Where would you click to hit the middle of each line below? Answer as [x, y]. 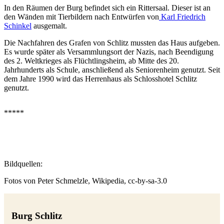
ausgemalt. [49, 26]
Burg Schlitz [37, 216]
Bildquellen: [23, 164]
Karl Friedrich [182, 17]
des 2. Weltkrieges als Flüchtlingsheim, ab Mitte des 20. [91, 61]
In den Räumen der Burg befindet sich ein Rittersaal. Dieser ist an [107, 8]
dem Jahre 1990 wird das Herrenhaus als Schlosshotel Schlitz [100, 79]
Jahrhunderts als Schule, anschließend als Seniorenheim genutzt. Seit [112, 70]
